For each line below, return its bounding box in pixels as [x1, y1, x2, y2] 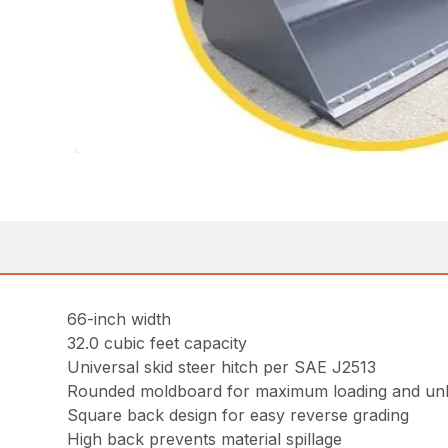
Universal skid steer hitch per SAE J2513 [67, 357, 377, 377]
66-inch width [67, 309, 172, 329]
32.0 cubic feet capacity [67, 333, 248, 353]
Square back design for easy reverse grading [67, 405, 410, 425]
